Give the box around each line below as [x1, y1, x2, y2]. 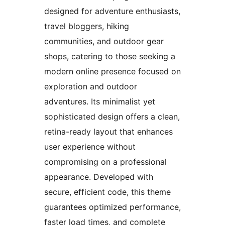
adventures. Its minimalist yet [44, 96, 155, 106]
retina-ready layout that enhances [44, 126, 173, 137]
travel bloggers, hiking [44, 21, 129, 31]
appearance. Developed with [44, 171, 153, 182]
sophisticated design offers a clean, [44, 111, 180, 122]
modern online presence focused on [44, 66, 181, 76]
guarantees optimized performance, [44, 201, 181, 212]
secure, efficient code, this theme [44, 186, 171, 197]
